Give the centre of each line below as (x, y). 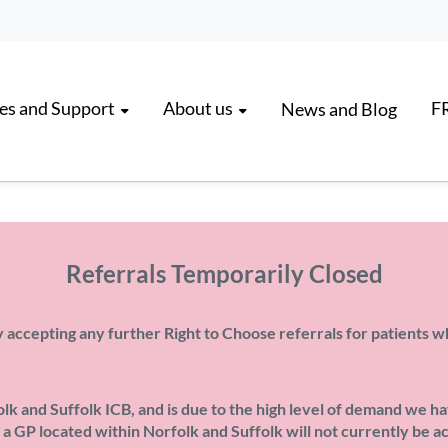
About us (198, 108)
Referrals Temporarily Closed (224, 273)
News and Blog (339, 108)
